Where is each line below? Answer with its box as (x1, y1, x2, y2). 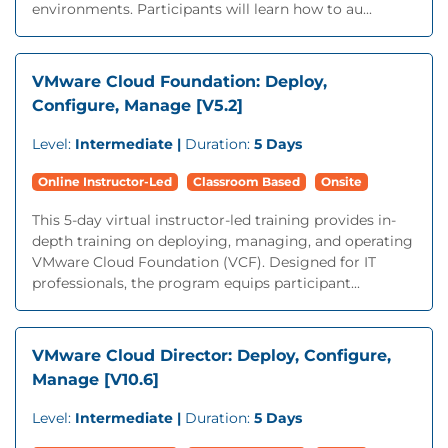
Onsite (321, 174, 362, 189)
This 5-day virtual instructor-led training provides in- (32, 211, 396, 229)
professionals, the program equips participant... (32, 274, 360, 292)
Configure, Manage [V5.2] (32, 96, 243, 115)
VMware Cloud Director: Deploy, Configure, (32, 346, 391, 365)
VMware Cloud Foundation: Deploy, (32, 72, 327, 91)
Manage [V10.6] (32, 370, 159, 389)
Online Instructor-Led (38, 174, 172, 189)
